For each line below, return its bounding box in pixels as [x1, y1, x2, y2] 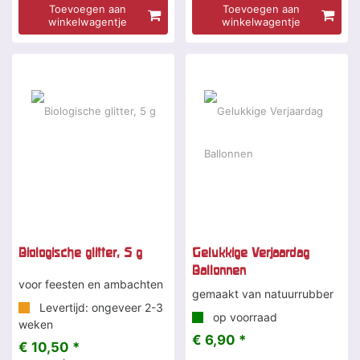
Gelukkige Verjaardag [192, 245, 309, 260]
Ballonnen [192, 263, 246, 278]
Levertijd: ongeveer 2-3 [36, 301, 163, 315]
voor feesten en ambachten [18, 277, 163, 292]
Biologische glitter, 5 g [18, 245, 142, 260]
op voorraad [210, 310, 277, 325]
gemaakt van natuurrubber [192, 287, 333, 301]
